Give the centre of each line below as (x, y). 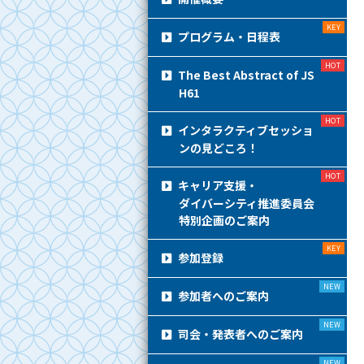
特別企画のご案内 (224, 220)
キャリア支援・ (218, 185)
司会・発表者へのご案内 (241, 334)
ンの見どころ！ (218, 148)
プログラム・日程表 (230, 37)
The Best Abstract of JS (247, 75)
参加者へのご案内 (224, 296)
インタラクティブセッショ (246, 130)
